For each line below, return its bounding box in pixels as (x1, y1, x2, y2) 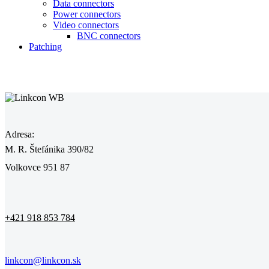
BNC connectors (77, 31, 141, 41)
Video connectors (53, 20, 119, 31)
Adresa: (5, 128, 34, 139)
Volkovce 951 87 (5, 162, 70, 172)
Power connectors (53, 9, 121, 20)
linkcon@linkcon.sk (5, 255, 81, 265)
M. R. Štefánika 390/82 (5, 144, 94, 154)
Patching (29, 41, 62, 52)
